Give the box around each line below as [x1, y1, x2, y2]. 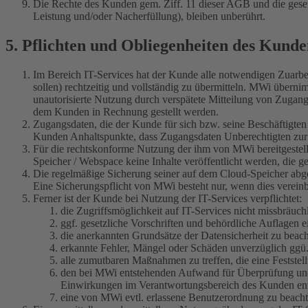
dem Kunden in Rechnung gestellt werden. [33, 106, 219, 118]
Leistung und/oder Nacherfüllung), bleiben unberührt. [33, 10, 265, 23]
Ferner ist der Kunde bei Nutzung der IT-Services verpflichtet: [33, 192, 302, 205]
